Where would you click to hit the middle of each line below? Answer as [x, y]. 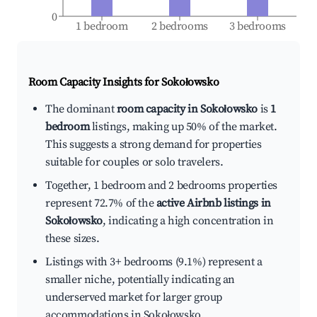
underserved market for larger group [134, 298]
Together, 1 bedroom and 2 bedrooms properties [162, 186]
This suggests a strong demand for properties [154, 145]
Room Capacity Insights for [95, 82]
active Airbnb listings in [213, 203]
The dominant [81, 109]
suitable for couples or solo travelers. [134, 162]
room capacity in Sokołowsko [187, 109]
